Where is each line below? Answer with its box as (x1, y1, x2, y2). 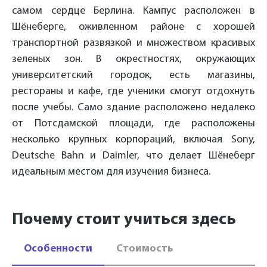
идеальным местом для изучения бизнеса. (12, 166, 210, 178)
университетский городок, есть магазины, (12, 70, 255, 81)
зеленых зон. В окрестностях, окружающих (12, 54, 255, 65)
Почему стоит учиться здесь (12, 212, 236, 228)
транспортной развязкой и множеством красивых (12, 38, 255, 49)
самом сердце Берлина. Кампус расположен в (12, 5, 255, 17)
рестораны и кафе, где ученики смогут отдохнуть (12, 86, 255, 97)
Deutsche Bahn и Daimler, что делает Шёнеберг (12, 150, 255, 162)
